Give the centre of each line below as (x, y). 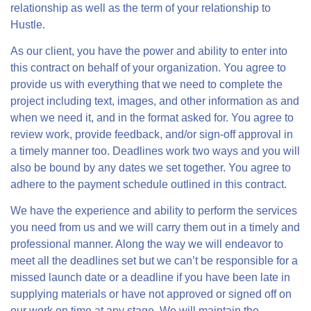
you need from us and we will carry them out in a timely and (155, 227)
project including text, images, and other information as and (155, 101)
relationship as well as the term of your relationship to (141, 8)
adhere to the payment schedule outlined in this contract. (149, 184)
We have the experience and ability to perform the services (154, 211)
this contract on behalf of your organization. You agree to (148, 68)
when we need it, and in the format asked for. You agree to (152, 118)
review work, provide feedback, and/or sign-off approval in (152, 134)
